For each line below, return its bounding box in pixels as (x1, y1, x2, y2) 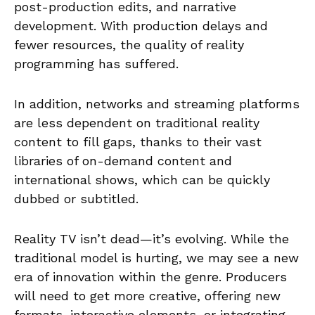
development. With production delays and (14, 18, 268, 33)
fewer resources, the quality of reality (14, 37, 244, 52)
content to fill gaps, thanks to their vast (14, 134, 262, 149)
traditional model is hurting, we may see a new (14, 250, 299, 265)
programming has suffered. (14, 56, 179, 71)
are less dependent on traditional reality (14, 115, 259, 130)
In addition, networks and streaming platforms (14, 96, 300, 111)
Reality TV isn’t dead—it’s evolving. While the (14, 231, 289, 246)
